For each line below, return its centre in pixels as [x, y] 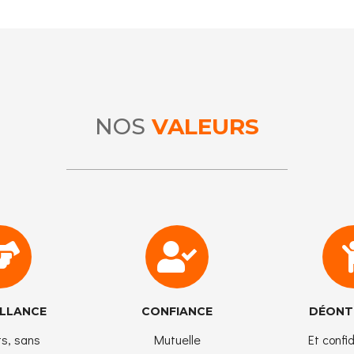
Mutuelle [177, 339]
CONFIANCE [177, 311]
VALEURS [205, 126]
